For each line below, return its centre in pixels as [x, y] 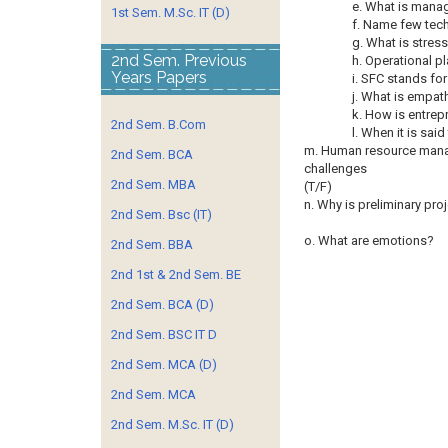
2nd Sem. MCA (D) [164, 364]
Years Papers [159, 77]
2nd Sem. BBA [152, 244]
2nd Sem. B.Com [158, 124]
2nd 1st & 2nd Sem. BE [176, 274]
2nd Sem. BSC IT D [164, 334]
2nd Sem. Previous [179, 60]
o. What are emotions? [368, 240]
